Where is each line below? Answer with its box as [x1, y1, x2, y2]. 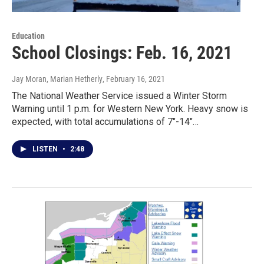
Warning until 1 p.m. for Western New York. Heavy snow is [12, 103, 248, 114]
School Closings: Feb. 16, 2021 [12, 42, 232, 63]
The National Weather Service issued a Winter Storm [12, 90, 227, 101]
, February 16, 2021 [103, 74, 165, 84]
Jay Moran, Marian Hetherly [12, 74, 103, 84]
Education [12, 31, 45, 41]
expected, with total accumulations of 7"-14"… [12, 115, 199, 127]
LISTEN [32, 144, 60, 153]
